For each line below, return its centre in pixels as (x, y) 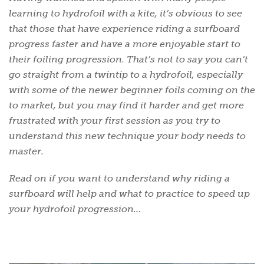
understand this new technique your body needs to (127, 136)
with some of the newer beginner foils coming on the (132, 90)
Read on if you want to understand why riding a (119, 178)
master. (26, 151)
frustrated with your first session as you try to (115, 121)
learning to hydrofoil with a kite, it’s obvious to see (126, 13)
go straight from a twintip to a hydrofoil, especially (126, 75)
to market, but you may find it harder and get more (126, 105)
